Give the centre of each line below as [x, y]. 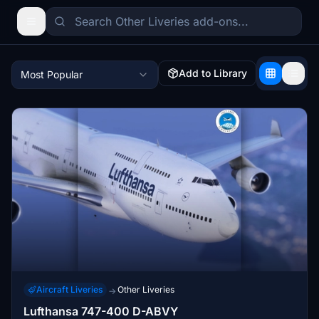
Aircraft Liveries [69, 289]
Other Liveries [146, 289]
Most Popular [52, 74]
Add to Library [213, 73]
